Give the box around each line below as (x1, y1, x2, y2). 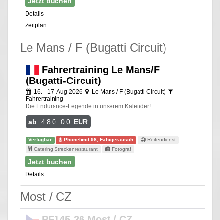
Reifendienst (145, 137, 176, 143)
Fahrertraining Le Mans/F (38, 64, 160, 76)
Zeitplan (25, 22, 47, 29)
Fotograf (110, 146, 132, 152)
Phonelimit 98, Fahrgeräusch (62, 137, 134, 143)
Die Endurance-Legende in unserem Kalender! (26, 103, 151, 110)
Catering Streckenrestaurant (32, 146, 98, 152)
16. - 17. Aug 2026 (32, 88, 84, 96)
